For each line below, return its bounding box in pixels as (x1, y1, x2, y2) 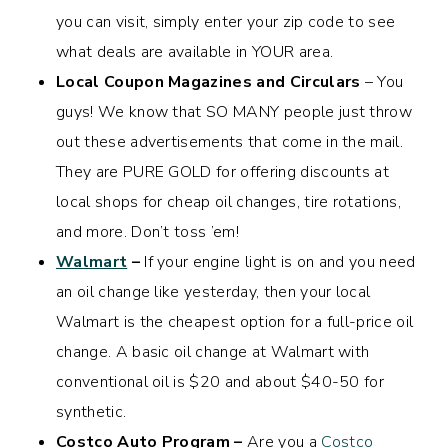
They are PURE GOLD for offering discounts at (56, 160, 390, 183)
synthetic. (56, 400, 127, 423)
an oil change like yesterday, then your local (56, 280, 371, 303)
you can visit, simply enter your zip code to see (56, 10, 396, 33)
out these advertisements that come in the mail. (56, 130, 404, 153)
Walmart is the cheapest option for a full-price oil (56, 310, 414, 333)
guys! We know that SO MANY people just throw (56, 100, 413, 123)
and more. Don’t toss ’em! (56, 220, 240, 243)
